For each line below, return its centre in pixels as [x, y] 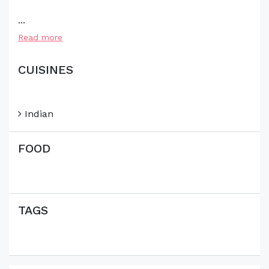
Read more [40, 37]
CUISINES [46, 70]
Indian [38, 114]
